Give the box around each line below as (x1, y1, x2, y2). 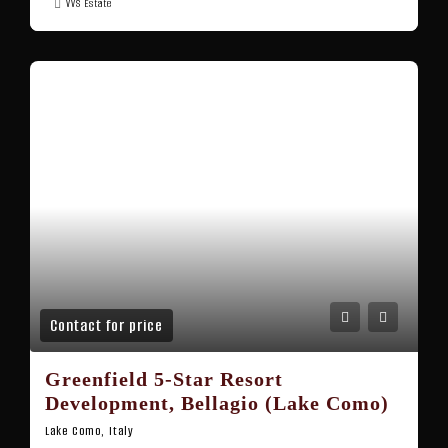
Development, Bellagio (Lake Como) (45, 392, 389, 414)
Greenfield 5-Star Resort (45, 368, 283, 390)
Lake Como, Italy (45, 422, 134, 439)
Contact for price (50, 315, 163, 336)
